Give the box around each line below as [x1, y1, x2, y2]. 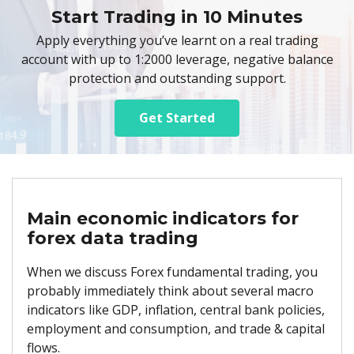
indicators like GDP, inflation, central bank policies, [27, 300, 325, 318]
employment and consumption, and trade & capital [27, 319, 325, 337]
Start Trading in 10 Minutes [51, 6, 303, 28]
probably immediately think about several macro [27, 281, 314, 299]
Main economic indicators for [27, 208, 299, 229]
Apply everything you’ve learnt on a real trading [36, 31, 318, 49]
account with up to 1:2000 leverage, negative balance [21, 50, 333, 68]
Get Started [139, 109, 215, 126]
